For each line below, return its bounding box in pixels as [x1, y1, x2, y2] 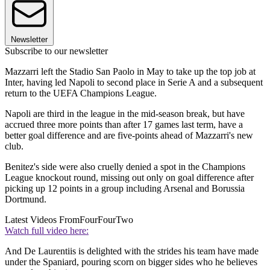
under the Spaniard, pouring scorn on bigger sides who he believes [5, 256, 257, 267]
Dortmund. [5, 193, 46, 204]
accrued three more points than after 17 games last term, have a [5, 119, 243, 130]
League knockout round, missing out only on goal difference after [5, 172, 254, 183]
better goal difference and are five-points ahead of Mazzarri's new [5, 130, 253, 140]
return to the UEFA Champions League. [5, 87, 157, 98]
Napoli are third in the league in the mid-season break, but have [5, 108, 245, 119]
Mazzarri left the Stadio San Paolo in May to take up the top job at [5, 66, 256, 77]
